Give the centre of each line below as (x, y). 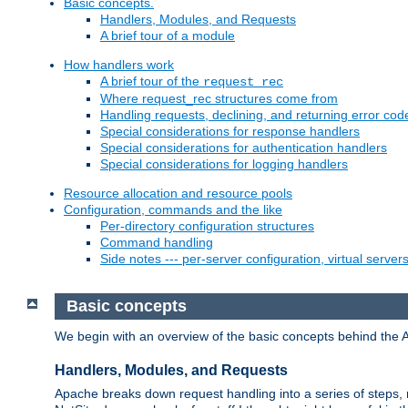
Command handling (157, 243)
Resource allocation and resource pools (178, 194)
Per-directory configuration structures (207, 226)
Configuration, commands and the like (173, 210)
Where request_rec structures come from (219, 99)
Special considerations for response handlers (230, 132)
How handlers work (119, 65)
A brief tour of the (152, 82)
